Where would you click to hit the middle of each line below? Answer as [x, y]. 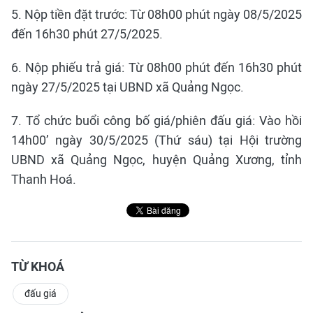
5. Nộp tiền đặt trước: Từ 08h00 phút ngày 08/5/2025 [156, 14]
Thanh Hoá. [44, 179]
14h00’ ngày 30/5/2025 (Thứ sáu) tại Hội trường [156, 140]
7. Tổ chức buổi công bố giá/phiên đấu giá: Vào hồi [156, 121]
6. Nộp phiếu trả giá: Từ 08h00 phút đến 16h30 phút [156, 67]
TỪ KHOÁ [38, 267]
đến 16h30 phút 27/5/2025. [87, 34]
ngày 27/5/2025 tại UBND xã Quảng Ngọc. [128, 87]
